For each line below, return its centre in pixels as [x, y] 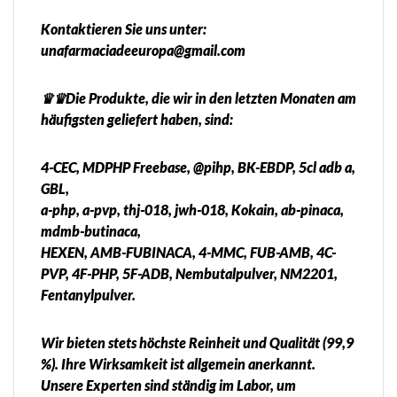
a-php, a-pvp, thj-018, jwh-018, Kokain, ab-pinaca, [192, 210]
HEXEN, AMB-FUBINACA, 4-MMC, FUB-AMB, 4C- [188, 253]
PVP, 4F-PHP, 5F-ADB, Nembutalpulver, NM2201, [189, 274]
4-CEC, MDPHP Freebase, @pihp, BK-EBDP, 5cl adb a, [198, 167]
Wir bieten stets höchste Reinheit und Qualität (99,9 [197, 343]
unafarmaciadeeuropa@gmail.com [143, 51]
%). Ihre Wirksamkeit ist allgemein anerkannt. [178, 364]
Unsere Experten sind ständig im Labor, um [168, 385]
